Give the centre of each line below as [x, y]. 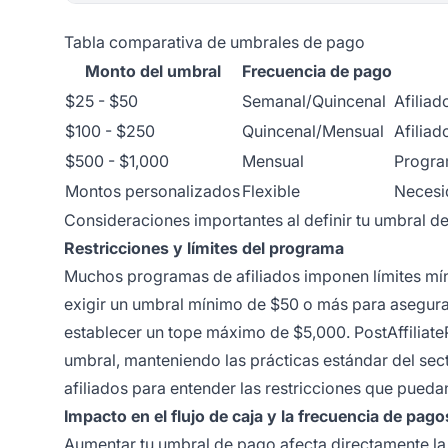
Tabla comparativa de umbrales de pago [214, 41]
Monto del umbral [152, 70]
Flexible [271, 190]
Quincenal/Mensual [313, 130]
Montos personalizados [152, 190]
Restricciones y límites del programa [204, 247]
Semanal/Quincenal [314, 100]
